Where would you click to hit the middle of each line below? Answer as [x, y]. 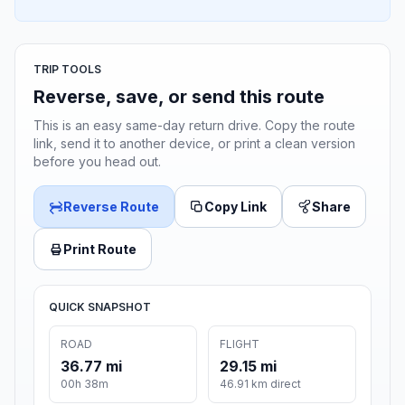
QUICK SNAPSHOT [100, 307]
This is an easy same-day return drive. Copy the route [194, 126]
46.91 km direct [260, 384]
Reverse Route [111, 207]
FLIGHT [240, 344]
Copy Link [235, 207]
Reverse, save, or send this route [179, 97]
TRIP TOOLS [67, 70]
